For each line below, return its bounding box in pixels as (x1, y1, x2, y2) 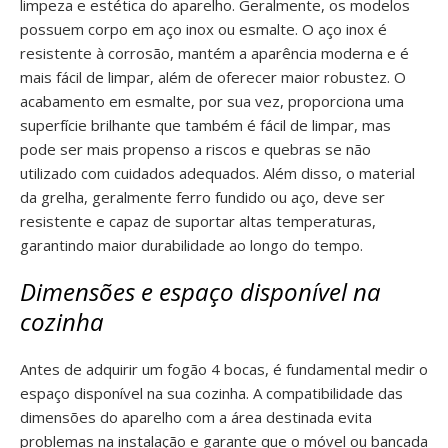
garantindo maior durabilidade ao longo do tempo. (20, 235, 363, 255)
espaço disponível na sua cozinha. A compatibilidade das (20, 383, 403, 403)
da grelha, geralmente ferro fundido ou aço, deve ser (20, 187, 385, 207)
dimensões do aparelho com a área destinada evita (20, 407, 372, 427)
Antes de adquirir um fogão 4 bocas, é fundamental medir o (20, 359, 428, 379)
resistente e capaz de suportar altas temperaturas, (20, 211, 376, 231)
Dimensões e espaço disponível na (20, 275, 381, 308)
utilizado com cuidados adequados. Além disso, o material (20, 163, 415, 183)
